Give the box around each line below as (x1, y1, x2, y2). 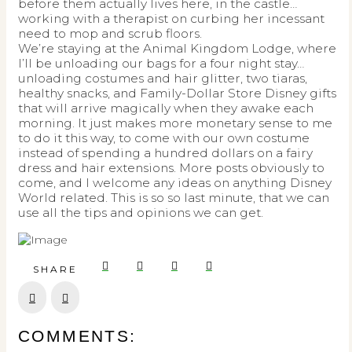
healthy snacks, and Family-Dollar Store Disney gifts (18, 86, 336, 101)
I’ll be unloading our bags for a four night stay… (18, 56, 304, 71)
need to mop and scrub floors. (18, 26, 202, 42)
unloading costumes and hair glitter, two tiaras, (18, 71, 307, 86)
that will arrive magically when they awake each (18, 101, 313, 116)
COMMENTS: (18, 327, 137, 346)
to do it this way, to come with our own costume (18, 130, 310, 146)
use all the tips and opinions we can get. (18, 205, 263, 221)
